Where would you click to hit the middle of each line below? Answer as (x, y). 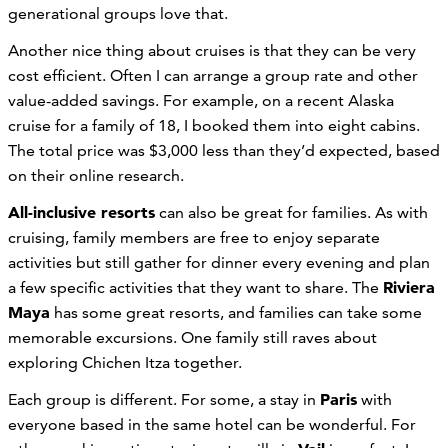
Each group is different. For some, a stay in (164, 399)
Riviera (409, 286)
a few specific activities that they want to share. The (195, 287)
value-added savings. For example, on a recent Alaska (201, 100)
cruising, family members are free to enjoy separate (194, 237)
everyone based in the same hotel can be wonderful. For (212, 424)
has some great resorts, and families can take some (236, 312)
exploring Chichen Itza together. (127, 362)
